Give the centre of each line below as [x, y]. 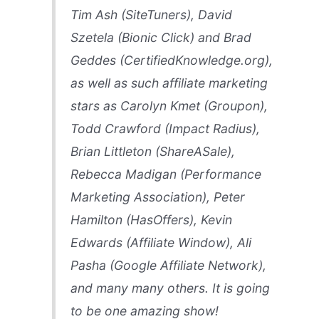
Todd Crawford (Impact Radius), [165, 129]
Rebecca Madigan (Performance [166, 174]
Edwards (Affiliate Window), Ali [161, 243]
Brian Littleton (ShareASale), [152, 152]
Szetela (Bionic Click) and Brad [161, 38]
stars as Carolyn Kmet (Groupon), [169, 106]
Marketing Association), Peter [157, 197]
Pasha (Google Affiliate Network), [168, 266]
